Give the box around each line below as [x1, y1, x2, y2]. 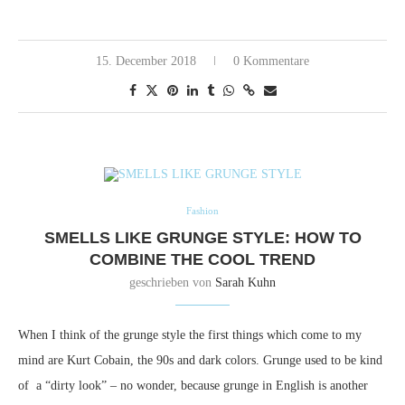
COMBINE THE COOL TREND [89, 250, 316, 268]
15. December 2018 [96, 53, 196, 68]
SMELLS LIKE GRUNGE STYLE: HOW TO [43, 228, 362, 247]
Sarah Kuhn [215, 275, 276, 289]
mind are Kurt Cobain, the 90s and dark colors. [18, 353, 263, 367]
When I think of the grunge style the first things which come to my [18, 327, 362, 342]
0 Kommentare [233, 53, 309, 68]
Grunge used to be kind [263, 353, 382, 367]
